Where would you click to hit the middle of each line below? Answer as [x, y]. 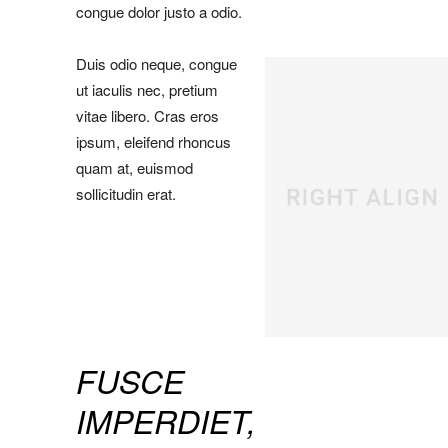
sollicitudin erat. [126, 193]
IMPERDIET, [166, 420]
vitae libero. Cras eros [147, 115]
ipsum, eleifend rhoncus [153, 141]
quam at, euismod [134, 167]
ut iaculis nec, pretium [147, 89]
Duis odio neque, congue [156, 63]
